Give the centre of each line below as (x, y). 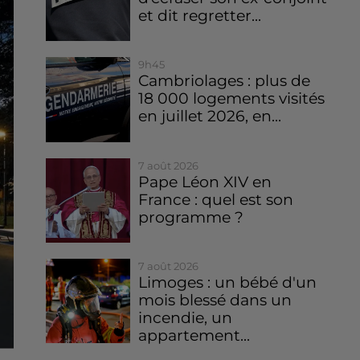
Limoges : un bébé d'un (228, 283)
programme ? (191, 217)
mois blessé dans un (215, 301)
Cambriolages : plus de (225, 81)
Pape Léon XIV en (205, 182)
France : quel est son (216, 199)
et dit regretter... (200, 16)
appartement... (194, 336)
